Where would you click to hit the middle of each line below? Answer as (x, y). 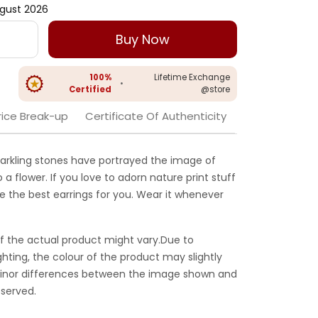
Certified (91, 90)
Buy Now (143, 40)
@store (215, 90)
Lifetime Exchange (192, 78)
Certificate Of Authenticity (156, 116)
